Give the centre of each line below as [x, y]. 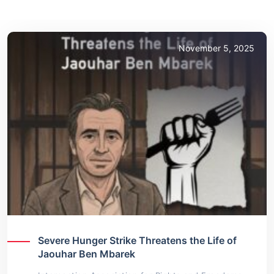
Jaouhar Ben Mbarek [87, 254]
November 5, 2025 [217, 48]
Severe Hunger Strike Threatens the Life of [137, 241]
